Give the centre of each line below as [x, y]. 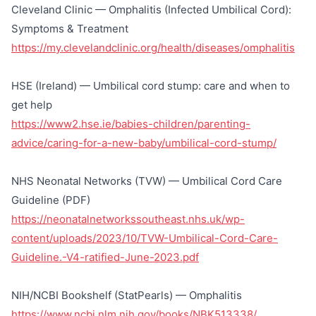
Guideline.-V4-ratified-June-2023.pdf [105, 257]
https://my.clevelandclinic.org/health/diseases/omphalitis [153, 47]
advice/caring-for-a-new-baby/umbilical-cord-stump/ [144, 142]
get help [32, 104]
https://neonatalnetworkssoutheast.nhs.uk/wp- [128, 219]
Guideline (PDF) [51, 200]
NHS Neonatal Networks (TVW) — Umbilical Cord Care [147, 181]
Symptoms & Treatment [70, 28]
